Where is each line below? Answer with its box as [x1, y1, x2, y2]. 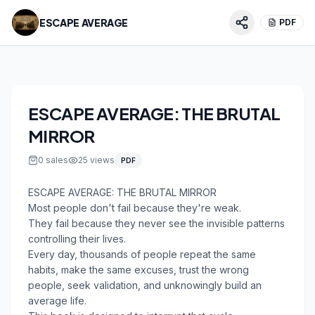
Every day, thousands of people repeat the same [28, 248, 256, 260]
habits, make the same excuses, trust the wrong [28, 264, 249, 276]
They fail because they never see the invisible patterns [28, 217, 285, 229]
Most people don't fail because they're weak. [28, 202, 241, 214]
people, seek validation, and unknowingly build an [28, 279, 262, 291]
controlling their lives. [28, 233, 126, 245]
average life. [28, 295, 86, 307]
